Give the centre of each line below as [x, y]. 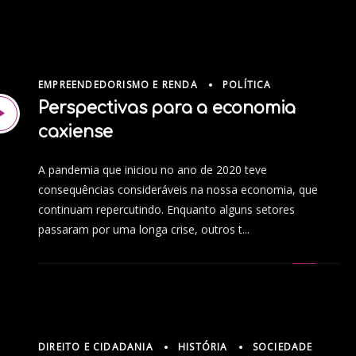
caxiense [75, 132]
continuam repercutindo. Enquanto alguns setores [166, 209]
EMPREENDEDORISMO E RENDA [118, 85]
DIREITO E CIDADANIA [96, 346]
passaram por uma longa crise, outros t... [144, 229]
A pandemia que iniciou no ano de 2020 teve [153, 169]
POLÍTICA [247, 85]
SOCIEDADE [282, 346]
